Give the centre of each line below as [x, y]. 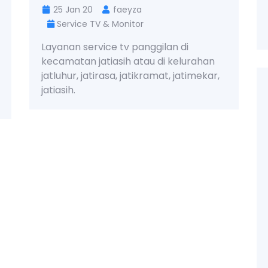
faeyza [126, 10]
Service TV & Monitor [100, 24]
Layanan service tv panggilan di [115, 47]
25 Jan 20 [72, 10]
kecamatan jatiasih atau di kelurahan [128, 62]
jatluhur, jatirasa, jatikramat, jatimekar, [130, 76]
